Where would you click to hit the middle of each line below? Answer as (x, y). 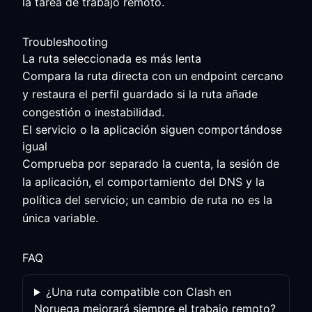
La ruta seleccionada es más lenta (112, 58)
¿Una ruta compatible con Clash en (138, 292)
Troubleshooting (65, 42)
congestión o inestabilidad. (93, 112)
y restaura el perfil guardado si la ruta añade (140, 94)
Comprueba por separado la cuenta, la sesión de (151, 164)
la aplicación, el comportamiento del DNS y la (143, 182)
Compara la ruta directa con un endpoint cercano (153, 76)
